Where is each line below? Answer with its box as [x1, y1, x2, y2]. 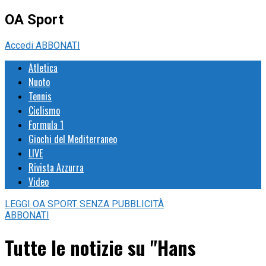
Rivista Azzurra [28, 160, 84, 175]
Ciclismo [28, 103, 60, 118]
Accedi [5, 39, 36, 51]
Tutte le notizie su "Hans [5, 233, 196, 262]
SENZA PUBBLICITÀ [80, 198, 164, 210]
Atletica [28, 60, 58, 75]
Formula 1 [28, 117, 64, 132]
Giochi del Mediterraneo [28, 131, 117, 146]
